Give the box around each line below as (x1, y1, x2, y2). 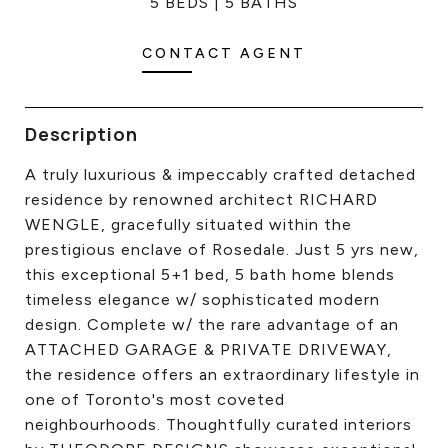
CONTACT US (264, 15, 362, 32)
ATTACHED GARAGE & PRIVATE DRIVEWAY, (25, 340, 392, 359)
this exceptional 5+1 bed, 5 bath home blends (25, 265, 395, 284)
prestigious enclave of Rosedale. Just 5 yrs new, (25, 240, 419, 259)
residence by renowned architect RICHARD (25, 190, 378, 209)
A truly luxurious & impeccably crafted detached (25, 165, 416, 184)
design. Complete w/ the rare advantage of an (25, 315, 399, 334)
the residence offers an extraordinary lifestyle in (25, 365, 420, 384)
